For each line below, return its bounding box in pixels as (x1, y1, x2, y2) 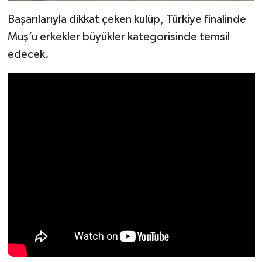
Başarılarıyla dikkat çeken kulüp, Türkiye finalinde (7, 13, 246, 25)
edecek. (7, 48, 49, 60)
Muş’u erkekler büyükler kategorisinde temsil (7, 30, 230, 43)
